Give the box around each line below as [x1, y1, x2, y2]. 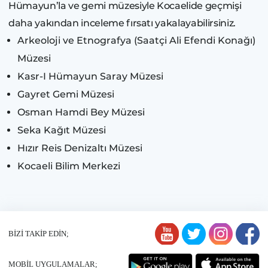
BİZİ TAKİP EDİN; [8, 229, 69, 239]
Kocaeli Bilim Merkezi [17, 160, 120, 172]
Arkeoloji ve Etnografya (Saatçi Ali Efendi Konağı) [17, 35, 255, 47]
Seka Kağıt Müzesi [17, 124, 106, 136]
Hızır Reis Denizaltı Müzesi [17, 142, 142, 154]
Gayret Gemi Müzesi [17, 89, 114, 100]
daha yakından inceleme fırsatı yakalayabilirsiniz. [8, 17, 238, 29]
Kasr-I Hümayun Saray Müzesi [17, 71, 163, 83]
